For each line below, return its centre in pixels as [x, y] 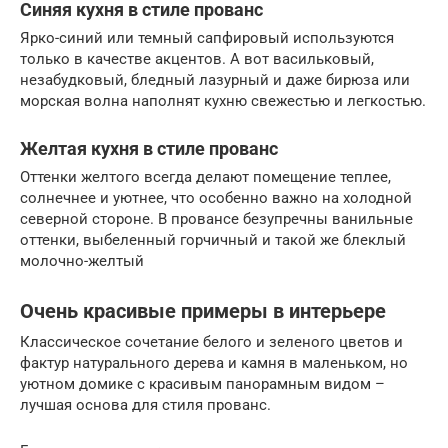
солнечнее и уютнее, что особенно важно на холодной [216, 197]
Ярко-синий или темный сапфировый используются [207, 37]
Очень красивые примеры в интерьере [203, 311]
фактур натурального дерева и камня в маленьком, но [214, 362]
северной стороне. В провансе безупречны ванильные [216, 218]
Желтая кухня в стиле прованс [149, 148]
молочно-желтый [82, 260]
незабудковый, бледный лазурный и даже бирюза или [215, 79]
